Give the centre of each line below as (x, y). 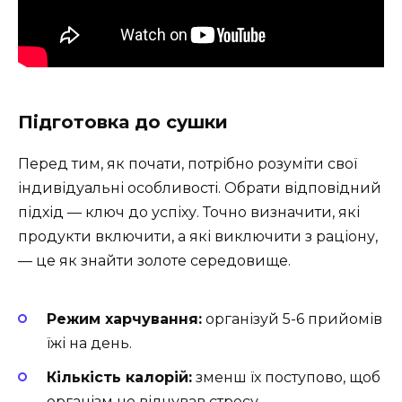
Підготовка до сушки (123, 122)
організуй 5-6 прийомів (292, 319)
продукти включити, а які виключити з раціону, (198, 236)
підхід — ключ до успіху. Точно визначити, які (189, 212)
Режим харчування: (124, 319)
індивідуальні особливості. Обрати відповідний (200, 188)
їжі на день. (89, 344)
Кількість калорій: (119, 378)
